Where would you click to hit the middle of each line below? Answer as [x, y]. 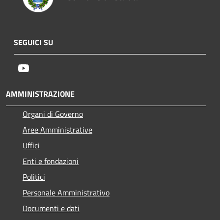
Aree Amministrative [57, 129]
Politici [34, 177]
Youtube [43, 68]
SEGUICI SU [33, 42]
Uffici [31, 145]
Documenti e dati [51, 208]
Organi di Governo [53, 114]
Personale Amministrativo [66, 192]
